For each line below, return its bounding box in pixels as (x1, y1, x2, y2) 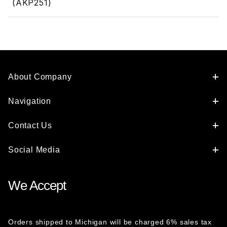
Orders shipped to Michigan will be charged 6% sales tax (8, 218, 212, 226)
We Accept (8, 178, 66, 193)
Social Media (8, 145, 60, 154)
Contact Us (8, 121, 52, 130)
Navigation (8, 97, 51, 105)
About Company (8, 72, 72, 81)
